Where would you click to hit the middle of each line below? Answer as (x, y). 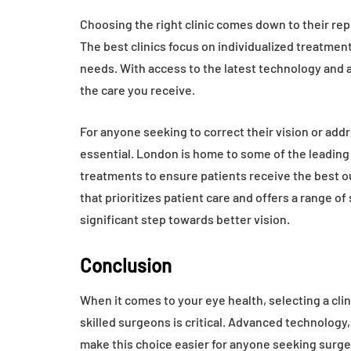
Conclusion (126, 266)
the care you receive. (138, 90)
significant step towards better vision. (185, 219)
